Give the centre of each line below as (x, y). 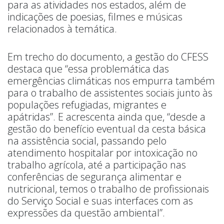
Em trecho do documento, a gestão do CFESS (108, 57)
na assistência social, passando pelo (87, 141)
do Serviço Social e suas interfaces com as (100, 201)
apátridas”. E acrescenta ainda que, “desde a (106, 117)
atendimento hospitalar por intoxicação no (102, 153)
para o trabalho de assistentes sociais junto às (110, 93)
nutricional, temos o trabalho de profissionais (108, 189)
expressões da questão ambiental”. (86, 213)
